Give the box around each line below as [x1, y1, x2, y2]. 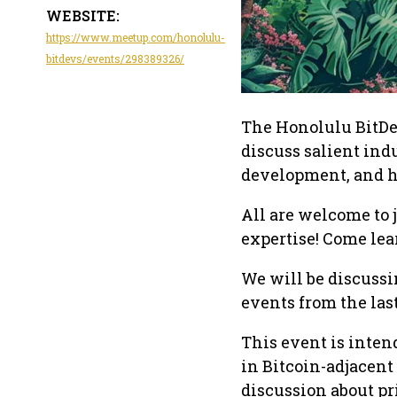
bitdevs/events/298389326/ [46, 51, 184, 66]
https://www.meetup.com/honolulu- [46, 30, 225, 45]
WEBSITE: [46, 6, 120, 26]
